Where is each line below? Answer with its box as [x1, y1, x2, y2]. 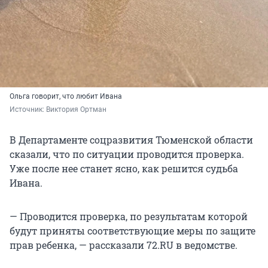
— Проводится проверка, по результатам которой [10, 209, 248, 223]
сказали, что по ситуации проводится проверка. [10, 147, 244, 160]
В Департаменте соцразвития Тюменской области [10, 133, 253, 146]
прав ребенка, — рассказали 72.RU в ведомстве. [10, 238, 237, 251]
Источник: [10, 105, 46, 114]
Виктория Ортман [46, 105, 108, 114]
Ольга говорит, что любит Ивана [10, 92, 122, 100]
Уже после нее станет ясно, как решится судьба [10, 162, 238, 175]
